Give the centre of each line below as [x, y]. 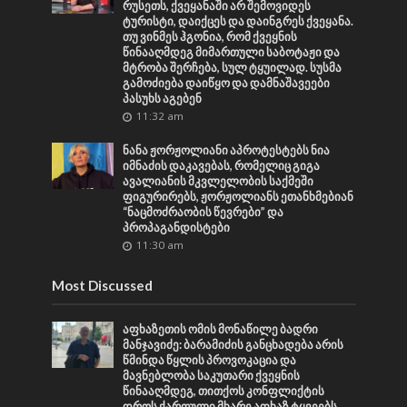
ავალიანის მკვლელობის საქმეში [218, 181]
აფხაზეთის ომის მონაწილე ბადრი [221, 329]
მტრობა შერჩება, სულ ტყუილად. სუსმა [233, 67]
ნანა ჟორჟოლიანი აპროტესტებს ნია [227, 150]
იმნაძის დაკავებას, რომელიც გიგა [222, 165]
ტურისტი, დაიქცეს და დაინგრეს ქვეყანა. [238, 21]
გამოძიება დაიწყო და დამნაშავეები [227, 83]
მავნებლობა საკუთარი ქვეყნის [212, 375]
